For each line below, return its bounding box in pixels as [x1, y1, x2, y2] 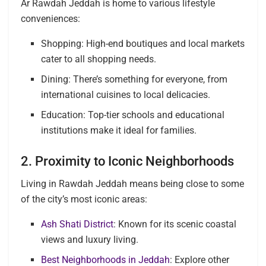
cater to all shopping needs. [41, 53, 157, 65]
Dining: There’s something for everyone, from [41, 73, 228, 85]
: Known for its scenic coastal [113, 218, 237, 230]
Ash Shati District [41, 218, 114, 230]
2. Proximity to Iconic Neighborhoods [21, 153, 234, 169]
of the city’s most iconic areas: [21, 194, 147, 205]
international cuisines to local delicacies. [41, 88, 211, 100]
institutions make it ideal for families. [41, 124, 197, 136]
